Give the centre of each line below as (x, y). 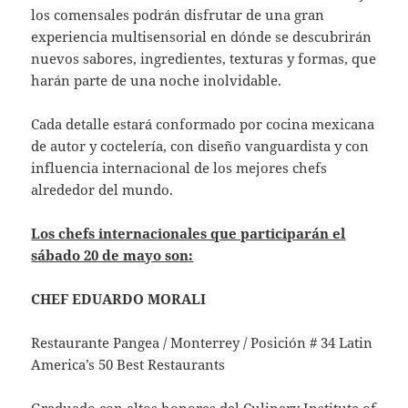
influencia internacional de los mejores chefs (179, 167)
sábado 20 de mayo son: (112, 255)
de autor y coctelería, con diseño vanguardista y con (200, 145)
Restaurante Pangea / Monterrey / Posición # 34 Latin (202, 342)
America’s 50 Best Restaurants (128, 364)
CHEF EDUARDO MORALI (119, 298)
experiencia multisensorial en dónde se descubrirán (202, 36)
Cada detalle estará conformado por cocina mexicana (203, 123)
